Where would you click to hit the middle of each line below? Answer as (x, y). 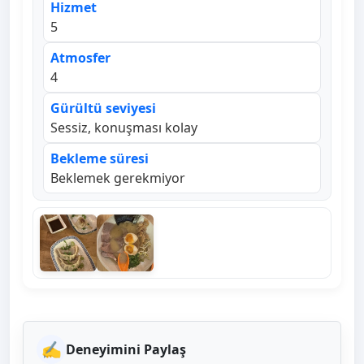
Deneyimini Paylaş (126, 349)
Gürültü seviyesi (103, 108)
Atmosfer (80, 58)
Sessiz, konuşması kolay (124, 128)
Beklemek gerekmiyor (118, 178)
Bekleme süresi (100, 159)
